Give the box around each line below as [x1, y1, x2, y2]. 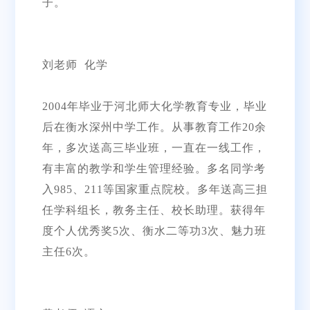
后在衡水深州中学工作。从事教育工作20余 [42, 120, 266, 133]
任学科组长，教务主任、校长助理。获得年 [42, 203, 266, 216]
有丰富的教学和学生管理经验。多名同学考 [42, 162, 266, 174]
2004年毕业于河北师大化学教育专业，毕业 [42, 100, 267, 112]
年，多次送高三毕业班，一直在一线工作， [42, 141, 266, 154]
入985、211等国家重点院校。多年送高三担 [42, 183, 268, 195]
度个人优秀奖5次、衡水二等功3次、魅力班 [42, 224, 266, 237]
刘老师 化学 [42, 58, 108, 71]
